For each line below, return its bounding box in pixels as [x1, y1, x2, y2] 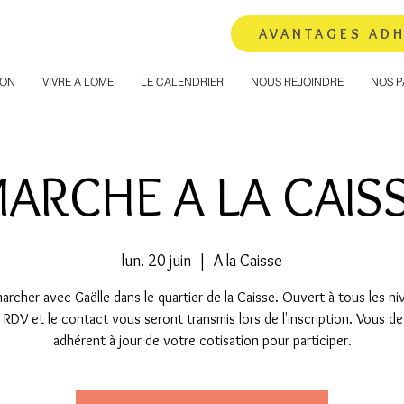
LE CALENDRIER [141, 75, 224, 88]
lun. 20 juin [122, 251, 191, 271]
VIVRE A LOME [42, 75, 114, 88]
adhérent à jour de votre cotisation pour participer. [52, 332, 352, 349]
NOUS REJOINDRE [251, 75, 344, 88]
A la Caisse [214, 251, 282, 271]
